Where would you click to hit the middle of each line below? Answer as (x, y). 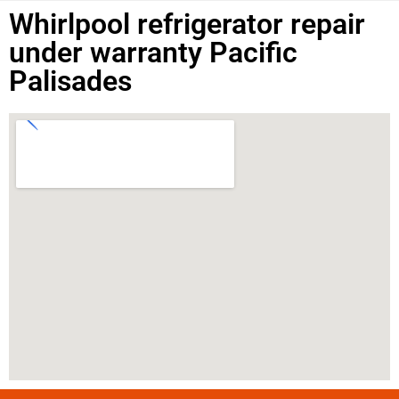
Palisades (70, 81)
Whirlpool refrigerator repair (187, 24)
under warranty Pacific (153, 52)
